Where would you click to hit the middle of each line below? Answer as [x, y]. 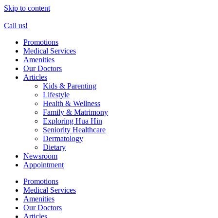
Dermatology [63, 138]
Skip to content [27, 8]
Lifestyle [56, 95]
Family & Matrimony [75, 112]
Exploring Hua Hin [73, 121]
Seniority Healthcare [74, 130]
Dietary [54, 147]
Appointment [44, 165]
